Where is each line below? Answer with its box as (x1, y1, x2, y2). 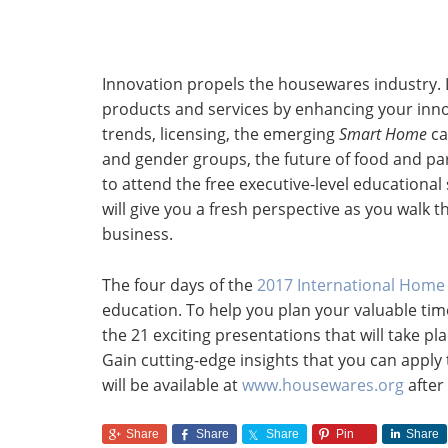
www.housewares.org (242, 374, 404, 396)
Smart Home (339, 123, 427, 145)
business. (102, 223, 173, 245)
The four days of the (102, 274, 257, 296)
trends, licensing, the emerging (102, 123, 339, 145)
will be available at (102, 374, 242, 396)
